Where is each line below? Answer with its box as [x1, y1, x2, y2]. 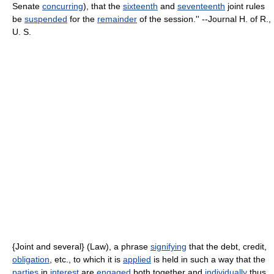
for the [67, 14, 97, 24]
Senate [12, 1, 42, 11]
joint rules [225, 1, 265, 11]
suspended [24, 14, 67, 24]
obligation [12, 254, 50, 264]
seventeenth [177, 1, 225, 11]
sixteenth [123, 1, 158, 11]
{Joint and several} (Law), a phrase [12, 242, 150, 251]
